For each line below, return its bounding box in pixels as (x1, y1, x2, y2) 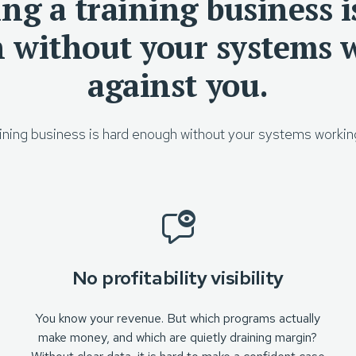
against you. (87, 64, 269, 106)
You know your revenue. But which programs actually (35, 310, 321, 327)
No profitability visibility (72, 265, 284, 290)
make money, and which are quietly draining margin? (38, 329, 318, 346)
